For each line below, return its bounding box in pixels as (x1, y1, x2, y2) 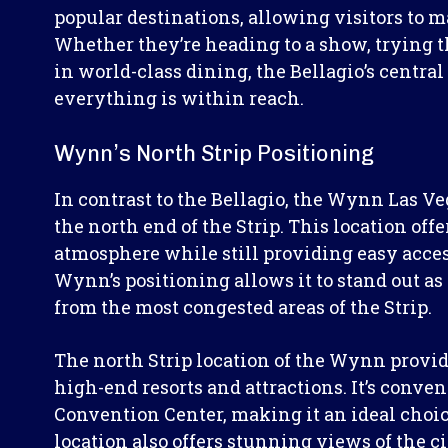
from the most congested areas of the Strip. (54, 294, 432, 319)
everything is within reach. (54, 85, 304, 110)
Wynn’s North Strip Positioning (54, 139, 374, 167)
